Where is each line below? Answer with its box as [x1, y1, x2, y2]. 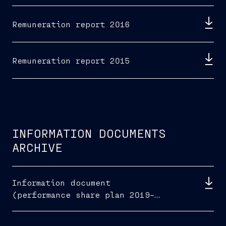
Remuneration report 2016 [12, 19, 130, 29]
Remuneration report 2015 [12, 55, 130, 65]
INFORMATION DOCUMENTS [12, 126, 166, 140]
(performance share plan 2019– [12, 190, 154, 199]
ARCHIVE [12, 140, 63, 154]
